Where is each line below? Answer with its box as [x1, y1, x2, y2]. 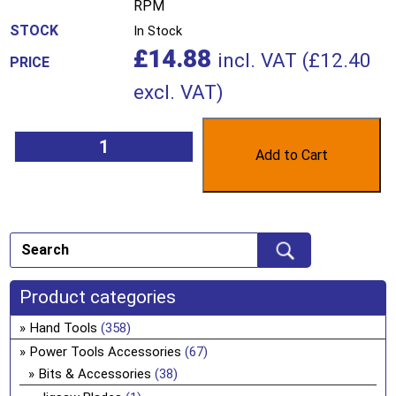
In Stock [133, 22, 183, 39]
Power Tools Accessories [30, 343, 182, 360]
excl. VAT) [133, 80, 225, 103]
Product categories [19, 286, 177, 308]
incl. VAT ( [217, 48, 309, 72]
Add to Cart [255, 146, 328, 164]
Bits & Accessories [39, 365, 152, 382]
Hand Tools [30, 319, 98, 336]
